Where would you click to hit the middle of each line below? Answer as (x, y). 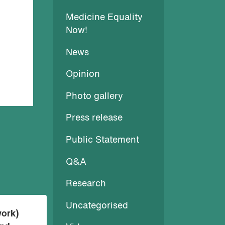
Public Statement (102, 140)
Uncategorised (97, 206)
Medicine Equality (104, 18)
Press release (94, 119)
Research (86, 184)
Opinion (83, 75)
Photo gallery (94, 96)
